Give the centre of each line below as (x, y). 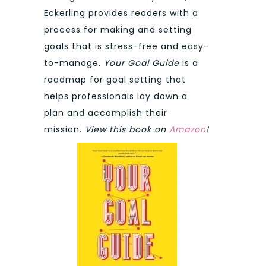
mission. (64, 129)
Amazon (188, 129)
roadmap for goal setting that (115, 79)
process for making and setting (118, 29)
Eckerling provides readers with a (121, 13)
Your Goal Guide (143, 63)
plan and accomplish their (106, 113)
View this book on (127, 129)
